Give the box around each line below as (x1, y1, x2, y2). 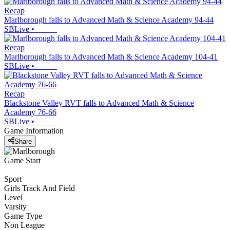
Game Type (4, 211, 42, 220)
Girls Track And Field (4, 183, 75, 193)
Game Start (4, 156, 41, 165)
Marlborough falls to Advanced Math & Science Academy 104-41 (4, 52, 218, 62)
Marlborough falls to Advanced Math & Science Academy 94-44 (4, 15, 214, 25)
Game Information (4, 126, 64, 136)
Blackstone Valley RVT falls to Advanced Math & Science (4, 99, 194, 108)
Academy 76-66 (4, 108, 56, 117)
